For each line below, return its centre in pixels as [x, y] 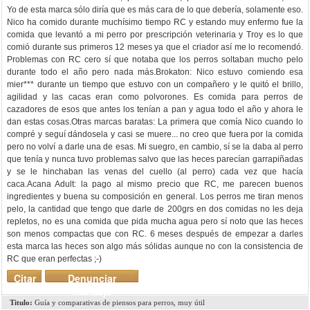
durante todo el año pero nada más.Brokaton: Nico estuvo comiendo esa [155, 72]
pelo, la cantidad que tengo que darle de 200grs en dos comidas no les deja [155, 209]
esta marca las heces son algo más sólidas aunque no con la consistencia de [155, 246]
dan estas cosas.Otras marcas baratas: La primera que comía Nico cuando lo [155, 122]
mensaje [92, 291]
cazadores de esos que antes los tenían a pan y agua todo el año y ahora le [155, 109]
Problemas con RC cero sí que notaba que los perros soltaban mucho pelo [155, 60]
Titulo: [21, 302]
